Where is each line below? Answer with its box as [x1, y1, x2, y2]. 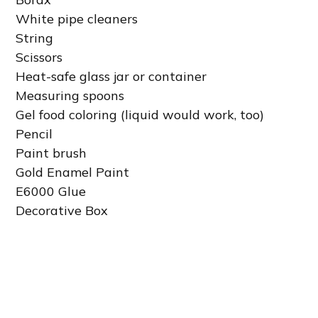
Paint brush [16, 144, 87, 161]
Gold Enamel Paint [16, 163, 130, 180]
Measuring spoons [16, 87, 125, 104]
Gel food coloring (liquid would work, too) [16, 106, 265, 123]
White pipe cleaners [16, 10, 138, 27]
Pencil [16, 125, 53, 142]
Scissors [16, 48, 63, 65]
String [16, 29, 54, 46]
